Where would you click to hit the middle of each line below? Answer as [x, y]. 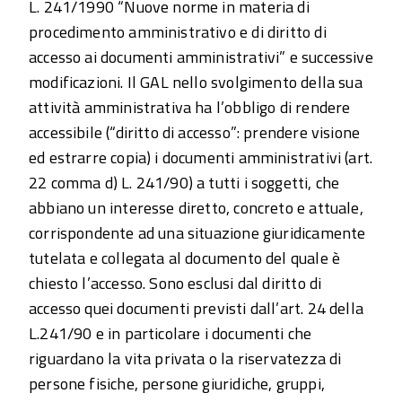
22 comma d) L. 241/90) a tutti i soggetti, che [184, 183]
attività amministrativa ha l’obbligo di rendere [190, 107]
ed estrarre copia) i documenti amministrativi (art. [201, 157]
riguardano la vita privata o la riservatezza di [185, 358]
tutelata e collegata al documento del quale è [185, 258]
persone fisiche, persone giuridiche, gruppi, [177, 384]
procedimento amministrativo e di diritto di [178, 32]
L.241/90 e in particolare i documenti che [170, 333]
